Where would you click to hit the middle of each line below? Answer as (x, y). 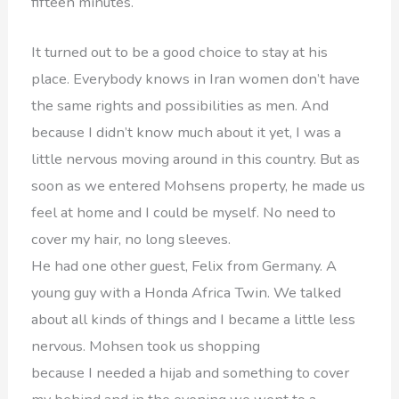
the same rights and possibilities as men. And (180, 106)
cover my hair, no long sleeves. (131, 240)
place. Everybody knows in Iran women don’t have (196, 79)
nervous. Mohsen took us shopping (146, 346)
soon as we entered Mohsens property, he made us (199, 186)
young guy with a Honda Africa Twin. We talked (187, 293)
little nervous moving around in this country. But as (196, 159)
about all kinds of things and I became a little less (194, 320)
